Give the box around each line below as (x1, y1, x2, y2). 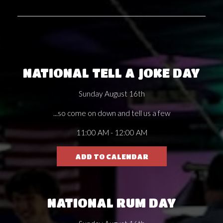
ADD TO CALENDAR (75, 152, 148, 160)
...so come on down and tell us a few (53, 108, 170, 117)
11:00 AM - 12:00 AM (76, 127, 147, 137)
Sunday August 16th (78, 89, 145, 98)
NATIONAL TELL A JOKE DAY (23, 65, 200, 80)
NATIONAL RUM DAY (47, 195, 176, 210)
